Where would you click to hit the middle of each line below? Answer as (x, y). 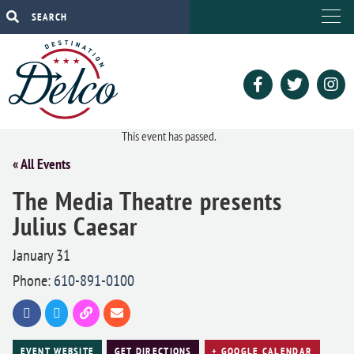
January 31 (41, 255)
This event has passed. (169, 136)
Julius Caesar (75, 226)
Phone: (33, 281)
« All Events (41, 164)
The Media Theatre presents (147, 201)
